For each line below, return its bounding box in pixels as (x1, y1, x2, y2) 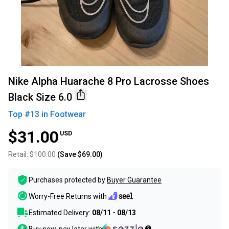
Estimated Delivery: (29, 209, 92, 217)
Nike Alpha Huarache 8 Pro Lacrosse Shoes (8, 75, 209, 88)
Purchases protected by (29, 176, 105, 185)
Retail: (8, 150, 30, 159)
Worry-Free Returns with (29, 192, 107, 200)
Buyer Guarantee (107, 176, 162, 185)
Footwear (50, 109, 86, 120)
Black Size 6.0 (8, 91, 72, 104)
